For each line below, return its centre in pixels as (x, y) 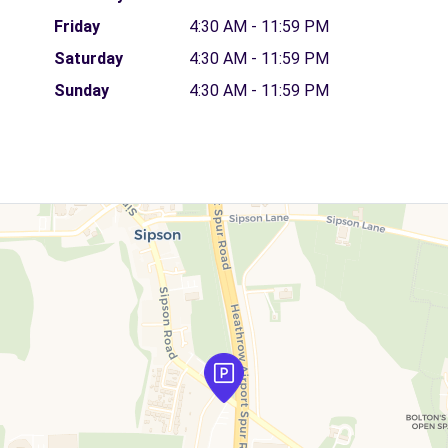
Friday (76, 26)
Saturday (88, 58)
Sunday (81, 90)
